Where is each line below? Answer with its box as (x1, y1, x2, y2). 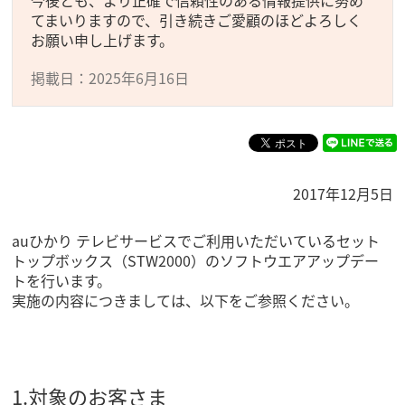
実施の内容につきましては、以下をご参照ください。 (12, 289, 360, 312)
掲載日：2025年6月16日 (31, 67, 190, 89)
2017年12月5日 (292, 183, 393, 205)
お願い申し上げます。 (31, 29, 174, 51)
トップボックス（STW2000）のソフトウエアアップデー (12, 250, 380, 272)
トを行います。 (12, 269, 112, 292)
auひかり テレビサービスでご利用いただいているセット (12, 230, 381, 252)
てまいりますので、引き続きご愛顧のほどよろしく (31, 9, 363, 31)
